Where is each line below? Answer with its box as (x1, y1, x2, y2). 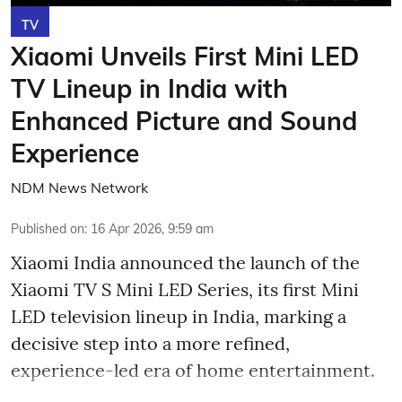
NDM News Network (11, 178, 148, 197)
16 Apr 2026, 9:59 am (91, 220, 214, 237)
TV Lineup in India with (11, 72, 288, 104)
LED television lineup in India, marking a (11, 304, 346, 328)
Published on (11, 220, 84, 237)
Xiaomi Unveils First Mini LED (11, 39, 359, 72)
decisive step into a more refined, (11, 331, 290, 354)
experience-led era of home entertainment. (11, 358, 375, 381)
